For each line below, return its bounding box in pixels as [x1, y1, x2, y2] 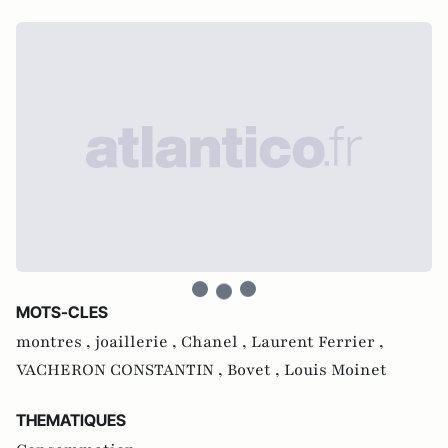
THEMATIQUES [16, 410, 126, 430]
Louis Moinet [284, 359, 387, 381]
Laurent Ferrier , [251, 331, 384, 353]
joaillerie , [95, 331, 181, 353]
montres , [16, 331, 95, 353]
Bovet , [227, 359, 284, 381]
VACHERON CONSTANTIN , [16, 359, 227, 381]
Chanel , [181, 331, 251, 353]
